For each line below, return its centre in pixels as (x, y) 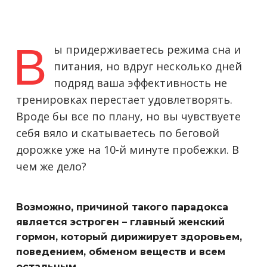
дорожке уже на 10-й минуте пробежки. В (128, 149)
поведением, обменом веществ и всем (121, 252)
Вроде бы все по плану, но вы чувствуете (128, 116)
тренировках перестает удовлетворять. (124, 99)
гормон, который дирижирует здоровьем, (129, 237)
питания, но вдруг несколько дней (148, 66)
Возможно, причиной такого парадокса (122, 207)
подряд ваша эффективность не (140, 83)
